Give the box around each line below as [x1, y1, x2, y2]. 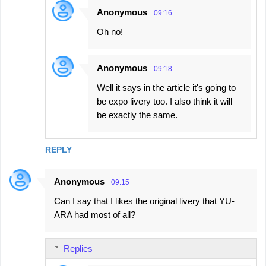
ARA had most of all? [54, 209, 135, 220]
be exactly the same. [97, 109, 178, 120]
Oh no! [97, 26, 123, 37]
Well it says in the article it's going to [97, 82, 236, 93]
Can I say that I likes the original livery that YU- [54, 195, 235, 206]
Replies [64, 243, 93, 254]
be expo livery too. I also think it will [97, 96, 232, 106]
